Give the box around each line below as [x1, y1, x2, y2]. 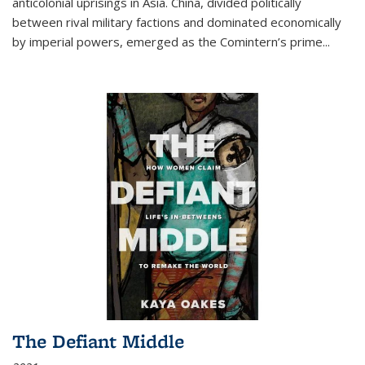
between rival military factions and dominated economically [12, 13, 341, 30]
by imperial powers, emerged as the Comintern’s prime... [12, 33, 330, 50]
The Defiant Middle [12, 328, 184, 354]
